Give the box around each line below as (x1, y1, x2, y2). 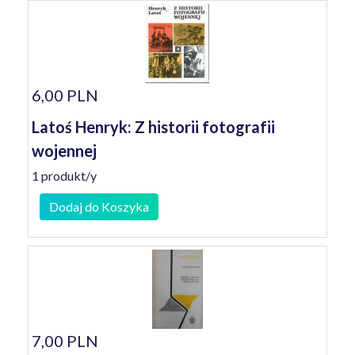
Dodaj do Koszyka (49, 199, 149, 214)
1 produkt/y (32, 168, 97, 183)
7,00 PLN (32, 331, 98, 350)
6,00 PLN (32, 86, 98, 105)
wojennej (32, 141, 97, 160)
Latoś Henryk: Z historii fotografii (32, 117, 275, 136)
